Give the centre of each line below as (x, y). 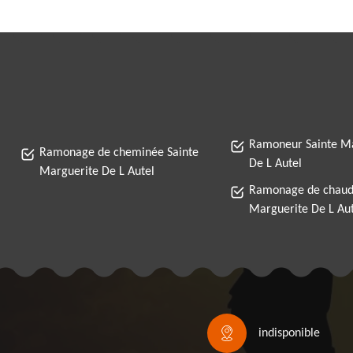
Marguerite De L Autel (97, 172)
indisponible (289, 333)
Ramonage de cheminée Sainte (119, 153)
